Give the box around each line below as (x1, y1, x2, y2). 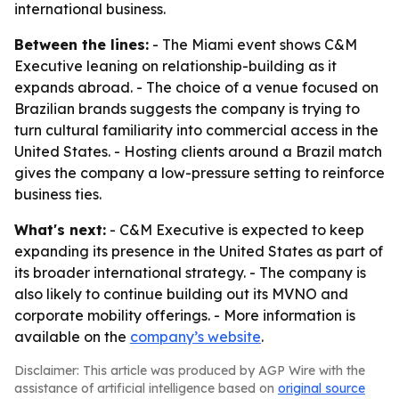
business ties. (14, 185, 102, 203)
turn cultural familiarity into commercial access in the (14, 121, 379, 139)
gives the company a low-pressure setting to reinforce (14, 164, 385, 182)
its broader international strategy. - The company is (14, 264, 366, 281)
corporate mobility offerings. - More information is (14, 306, 355, 324)
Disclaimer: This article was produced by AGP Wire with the (14, 362, 365, 379)
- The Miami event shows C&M (149, 36, 357, 53)
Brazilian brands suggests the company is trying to (14, 100, 360, 118)
